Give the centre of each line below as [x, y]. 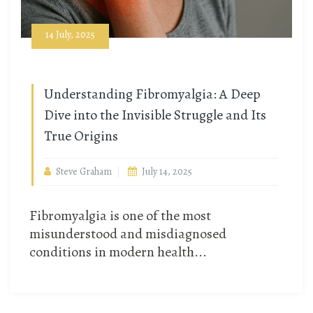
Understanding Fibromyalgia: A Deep [152, 94]
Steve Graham [84, 172]
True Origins [81, 136]
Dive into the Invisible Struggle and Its [155, 115]
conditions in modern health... [118, 252]
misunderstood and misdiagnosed [128, 234]
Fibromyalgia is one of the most [120, 216]
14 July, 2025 [70, 35]
